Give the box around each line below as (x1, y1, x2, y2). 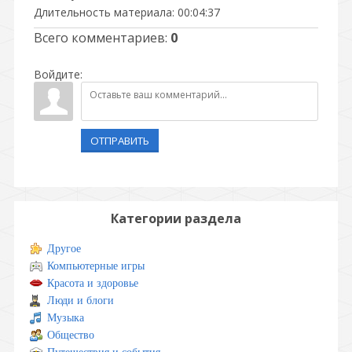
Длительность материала (34, 5, 172, 20)
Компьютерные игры (47, 260, 145, 272)
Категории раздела (111, 210, 241, 227)
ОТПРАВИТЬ (90, 134, 149, 148)
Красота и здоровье (47, 277, 138, 289)
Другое (47, 243, 81, 255)
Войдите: (34, 67, 82, 82)
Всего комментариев (34, 29, 165, 46)
